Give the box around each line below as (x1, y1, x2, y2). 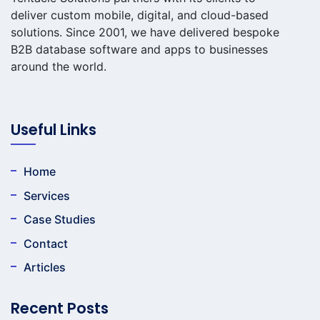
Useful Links (11, 119, 96, 141)
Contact (24, 236, 68, 251)
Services (24, 188, 70, 203)
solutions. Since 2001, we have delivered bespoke (11, 25, 279, 40)
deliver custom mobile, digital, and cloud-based (11, 8, 269, 23)
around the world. (11, 59, 106, 74)
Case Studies (24, 212, 96, 227)
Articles (24, 260, 66, 275)
